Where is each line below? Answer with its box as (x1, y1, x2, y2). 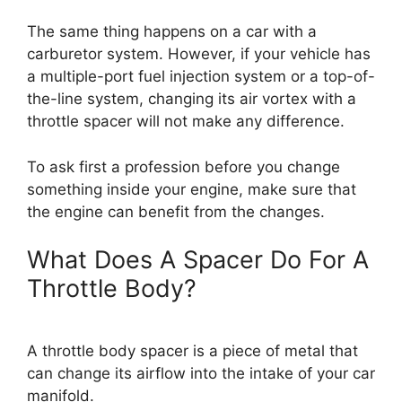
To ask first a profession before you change (27, 157, 340, 176)
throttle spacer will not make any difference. (27, 112, 349, 130)
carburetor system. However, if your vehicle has (27, 45, 371, 63)
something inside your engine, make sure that (27, 179, 356, 198)
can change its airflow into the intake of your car (27, 363, 375, 382)
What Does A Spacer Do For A (27, 245, 369, 275)
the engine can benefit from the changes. (27, 202, 329, 221)
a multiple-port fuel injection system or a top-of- (27, 67, 375, 85)
